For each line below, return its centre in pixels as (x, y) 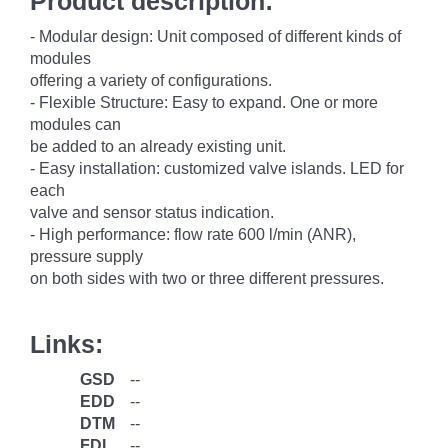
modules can (75, 124)
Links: (66, 344)
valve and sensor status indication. (152, 212)
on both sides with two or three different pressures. (207, 278)
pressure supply (86, 256)
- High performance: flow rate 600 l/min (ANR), (193, 234)
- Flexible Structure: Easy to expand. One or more (204, 102)
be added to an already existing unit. (158, 146)
